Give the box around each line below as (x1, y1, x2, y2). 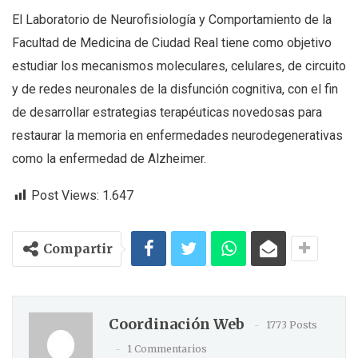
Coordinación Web (109, 315, 245, 334)
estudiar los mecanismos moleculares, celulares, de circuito (12, 58, 346, 74)
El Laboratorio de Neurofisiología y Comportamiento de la (12, 12, 332, 28)
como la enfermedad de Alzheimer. (12, 151, 206, 167)
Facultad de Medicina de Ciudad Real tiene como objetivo (12, 35, 332, 51)
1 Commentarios (127, 343, 207, 356)
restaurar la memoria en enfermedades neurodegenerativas (12, 128, 343, 144)
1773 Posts (266, 319, 317, 332)
